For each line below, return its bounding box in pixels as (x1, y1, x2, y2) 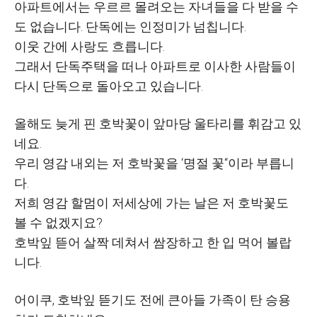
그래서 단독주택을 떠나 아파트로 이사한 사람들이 (14, 59, 296, 74)
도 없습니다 (14, 19, 81, 34)
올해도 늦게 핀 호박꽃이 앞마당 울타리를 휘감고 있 (14, 116, 301, 131)
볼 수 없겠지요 (14, 215, 96, 230)
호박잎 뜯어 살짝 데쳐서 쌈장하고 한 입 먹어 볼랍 (14, 235, 292, 250)
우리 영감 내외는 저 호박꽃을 (14, 156, 181, 171)
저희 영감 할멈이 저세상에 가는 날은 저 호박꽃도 (14, 195, 289, 210)
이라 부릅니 (228, 156, 294, 171)
